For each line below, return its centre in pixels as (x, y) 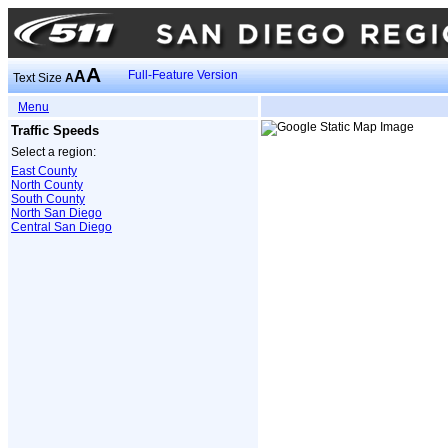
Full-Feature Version (183, 75)
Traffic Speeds (55, 130)
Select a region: (53, 151)
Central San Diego (61, 226)
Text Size (39, 78)
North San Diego (56, 212)
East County (44, 170)
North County (47, 184)
